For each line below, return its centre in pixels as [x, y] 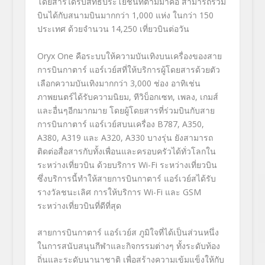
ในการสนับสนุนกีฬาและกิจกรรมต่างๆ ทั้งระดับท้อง [128, 246]
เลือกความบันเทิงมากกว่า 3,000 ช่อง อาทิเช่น [119, 83]
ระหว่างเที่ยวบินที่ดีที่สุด [79, 205]
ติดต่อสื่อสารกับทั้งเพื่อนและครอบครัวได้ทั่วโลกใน [126, 151]
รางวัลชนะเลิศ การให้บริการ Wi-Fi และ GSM [119, 192]
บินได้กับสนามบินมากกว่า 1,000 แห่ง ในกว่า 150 [125, 15]
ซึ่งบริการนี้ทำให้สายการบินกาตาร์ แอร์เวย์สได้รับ [126, 178]
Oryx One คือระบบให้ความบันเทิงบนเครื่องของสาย [129, 56]
